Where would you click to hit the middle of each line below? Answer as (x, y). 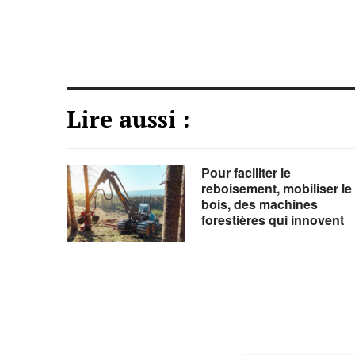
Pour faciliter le (246, 172)
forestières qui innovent (272, 220)
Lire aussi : (128, 119)
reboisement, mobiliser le (276, 188)
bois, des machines (259, 204)
